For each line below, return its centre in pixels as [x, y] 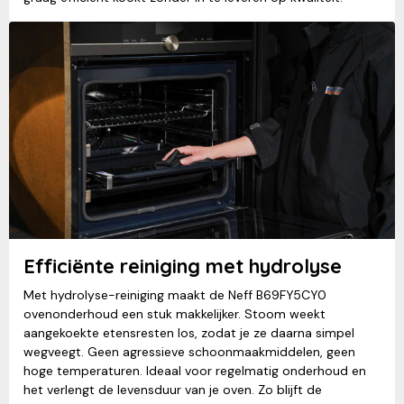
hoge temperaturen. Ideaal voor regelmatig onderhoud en [195, 371]
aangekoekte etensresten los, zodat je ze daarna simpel [189, 333]
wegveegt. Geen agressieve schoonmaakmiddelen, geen [189, 352]
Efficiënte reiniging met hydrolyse [183, 266]
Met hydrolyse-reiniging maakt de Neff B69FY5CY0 [175, 295]
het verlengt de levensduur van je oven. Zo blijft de [173, 390]
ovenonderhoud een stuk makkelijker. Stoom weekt [174, 314]
